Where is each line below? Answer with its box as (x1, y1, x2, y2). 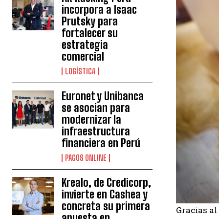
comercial (62, 50, 105, 64)
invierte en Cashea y (62, 188, 148, 201)
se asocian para (62, 101, 131, 115)
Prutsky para (62, 15, 118, 28)
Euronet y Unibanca (62, 89, 144, 103)
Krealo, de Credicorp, (62, 176, 152, 190)
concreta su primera (62, 199, 151, 213)
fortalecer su (62, 26, 118, 40)
